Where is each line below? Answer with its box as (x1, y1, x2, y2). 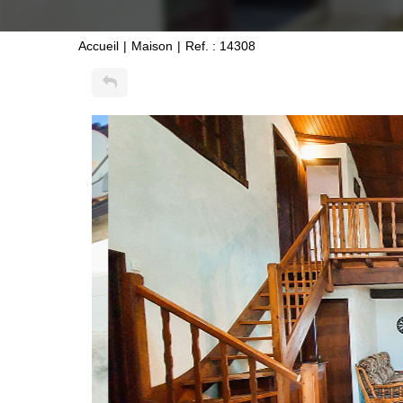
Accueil (78, 39, 119, 54)
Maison (131, 39, 173, 54)
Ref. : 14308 (185, 39, 255, 54)
